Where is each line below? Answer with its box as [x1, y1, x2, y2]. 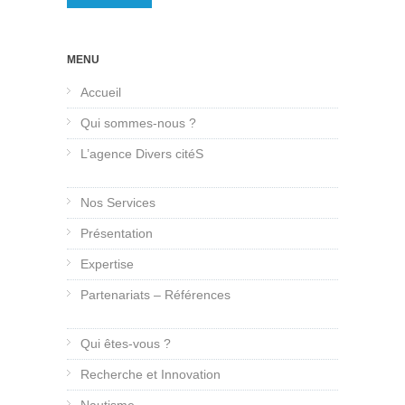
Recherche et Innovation [80, 367, 221, 382]
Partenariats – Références [80, 287, 231, 303]
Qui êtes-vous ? [80, 336, 171, 352]
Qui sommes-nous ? [80, 116, 196, 131]
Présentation [80, 226, 153, 241]
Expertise [80, 257, 134, 272]
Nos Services [80, 195, 155, 211]
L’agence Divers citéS [80, 146, 203, 162]
